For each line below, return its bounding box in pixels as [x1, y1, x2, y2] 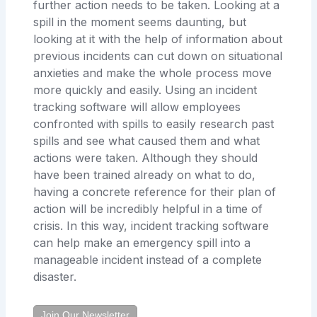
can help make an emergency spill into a [33, 235, 251, 250]
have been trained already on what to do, [33, 167, 256, 182]
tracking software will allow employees [33, 99, 241, 114]
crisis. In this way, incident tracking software [33, 218, 270, 233]
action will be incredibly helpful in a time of [33, 201, 263, 216]
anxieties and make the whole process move [33, 65, 272, 80]
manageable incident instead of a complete [33, 252, 263, 267]
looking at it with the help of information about [33, 31, 283, 46]
